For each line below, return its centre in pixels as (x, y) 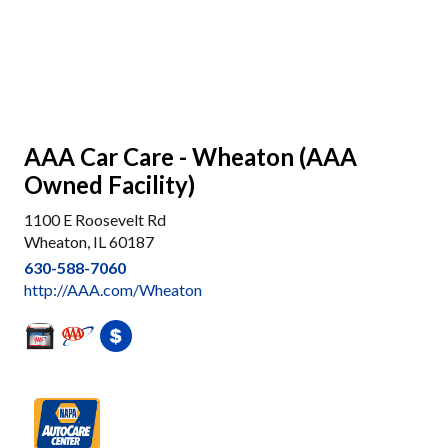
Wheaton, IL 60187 (89, 241)
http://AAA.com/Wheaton (113, 289)
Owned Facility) (109, 184)
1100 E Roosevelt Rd (95, 219)
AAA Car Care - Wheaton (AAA (190, 156)
